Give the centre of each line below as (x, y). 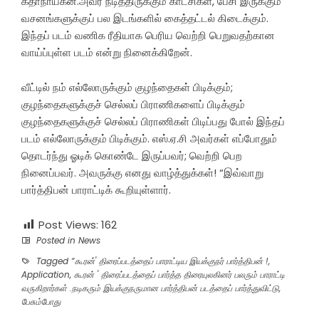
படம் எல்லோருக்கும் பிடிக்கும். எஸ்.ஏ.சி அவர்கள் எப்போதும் (149, 139)
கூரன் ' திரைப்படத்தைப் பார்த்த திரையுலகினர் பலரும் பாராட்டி (179, 275)
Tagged (52, 261)
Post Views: (68, 225)
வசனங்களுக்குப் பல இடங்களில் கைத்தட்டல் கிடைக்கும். (145, 19)
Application (46, 275)
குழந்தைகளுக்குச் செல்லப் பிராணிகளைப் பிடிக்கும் (133, 105)
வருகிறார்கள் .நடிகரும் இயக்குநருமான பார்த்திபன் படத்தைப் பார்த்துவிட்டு (150, 288)
